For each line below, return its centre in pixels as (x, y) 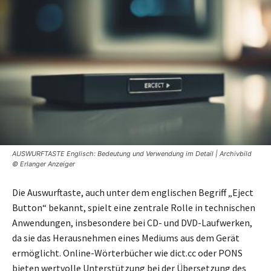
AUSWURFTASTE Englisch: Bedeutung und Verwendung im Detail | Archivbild (132, 153)
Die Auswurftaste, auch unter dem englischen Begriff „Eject (133, 192)
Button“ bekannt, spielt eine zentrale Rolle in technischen (134, 207)
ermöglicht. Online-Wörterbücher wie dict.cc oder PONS (127, 253)
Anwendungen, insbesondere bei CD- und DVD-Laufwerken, (132, 222)
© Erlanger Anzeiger (44, 164)
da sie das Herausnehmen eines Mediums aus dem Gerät (126, 237)
